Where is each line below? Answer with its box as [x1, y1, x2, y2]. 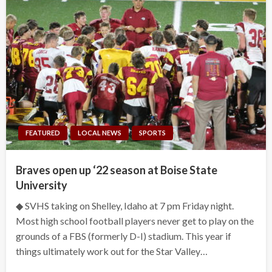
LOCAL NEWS [78, 128, 121, 137]
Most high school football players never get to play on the [16, 214, 254, 226]
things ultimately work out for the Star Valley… [16, 245, 208, 257]
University [16, 178, 67, 192]
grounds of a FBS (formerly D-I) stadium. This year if [16, 229, 231, 242]
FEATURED [25, 128, 60, 137]
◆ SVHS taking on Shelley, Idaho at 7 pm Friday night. [16, 199, 234, 211]
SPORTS [139, 128, 166, 137]
